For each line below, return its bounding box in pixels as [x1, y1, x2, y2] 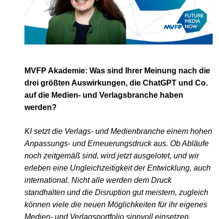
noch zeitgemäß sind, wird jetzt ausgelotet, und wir [24, 152, 199, 160]
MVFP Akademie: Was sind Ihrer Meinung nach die [24, 66, 210, 75]
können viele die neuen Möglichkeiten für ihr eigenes [24, 200, 207, 209]
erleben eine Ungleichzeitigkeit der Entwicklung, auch [24, 164, 211, 173]
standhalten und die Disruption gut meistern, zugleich [24, 188, 208, 197]
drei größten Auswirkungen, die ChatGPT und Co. [24, 79, 208, 88]
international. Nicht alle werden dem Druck [24, 176, 172, 185]
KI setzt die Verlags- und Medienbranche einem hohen [24, 127, 212, 136]
